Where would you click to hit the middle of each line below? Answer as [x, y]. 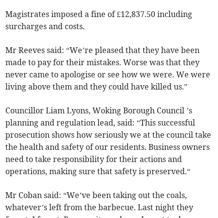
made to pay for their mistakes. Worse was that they [103, 63]
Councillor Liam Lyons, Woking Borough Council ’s [99, 111]
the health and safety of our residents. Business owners [108, 147]
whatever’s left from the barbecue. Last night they [100, 208]
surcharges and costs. [45, 27]
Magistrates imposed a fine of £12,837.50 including [99, 14]
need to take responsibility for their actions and [94, 159]
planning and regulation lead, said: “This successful [100, 123]
